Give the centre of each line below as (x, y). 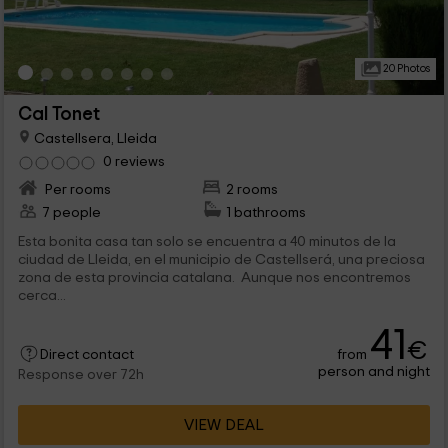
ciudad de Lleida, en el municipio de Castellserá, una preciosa (221, 260)
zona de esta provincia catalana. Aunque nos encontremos (214, 278)
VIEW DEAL (224, 425)
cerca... (41, 296)
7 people (71, 213)
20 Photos (405, 68)
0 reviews (133, 162)
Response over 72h (80, 375)
